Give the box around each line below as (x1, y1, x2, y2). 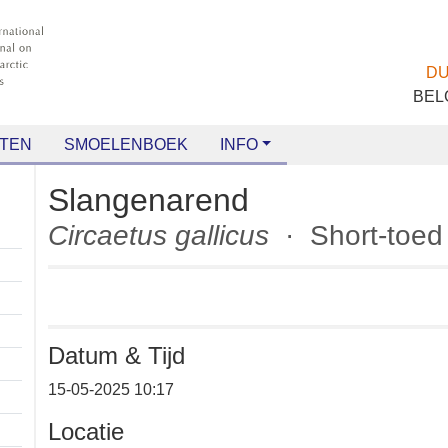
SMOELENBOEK (55, 134, 174, 156)
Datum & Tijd (48, 340, 198, 372)
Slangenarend (48, 178, 263, 221)
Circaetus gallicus (48, 217, 292, 254)
